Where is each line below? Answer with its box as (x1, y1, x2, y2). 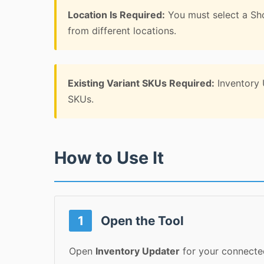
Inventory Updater (95, 245, 180, 257)
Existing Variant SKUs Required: (68, 77, 215, 90)
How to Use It (54, 147, 164, 169)
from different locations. (68, 24, 177, 37)
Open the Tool (98, 213, 184, 228)
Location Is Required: (68, 8, 166, 21)
